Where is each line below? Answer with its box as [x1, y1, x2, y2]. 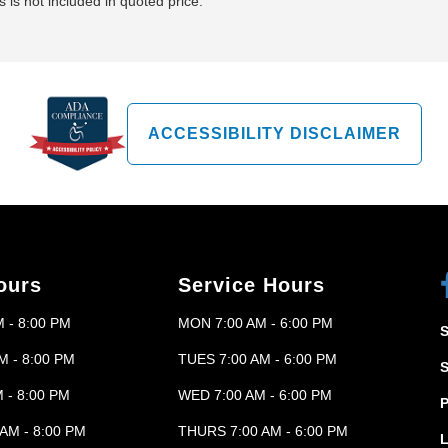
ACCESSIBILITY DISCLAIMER [147, 124, 401, 142]
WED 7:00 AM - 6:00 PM [178, 387, 332, 404]
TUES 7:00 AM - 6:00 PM [178, 351, 337, 368]
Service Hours [178, 274, 325, 297]
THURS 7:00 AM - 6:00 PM [178, 423, 348, 440]
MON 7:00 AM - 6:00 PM [178, 315, 333, 332]
